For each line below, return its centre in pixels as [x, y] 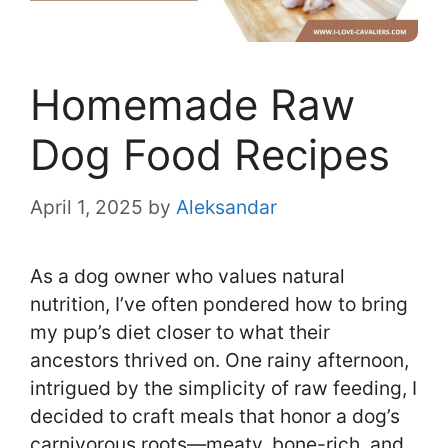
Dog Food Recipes [210, 155]
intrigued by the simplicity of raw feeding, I [223, 388]
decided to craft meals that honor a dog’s [215, 416]
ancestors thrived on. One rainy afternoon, [219, 360]
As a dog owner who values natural [187, 276]
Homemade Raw [192, 105]
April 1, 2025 [86, 206]
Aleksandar [226, 206]
